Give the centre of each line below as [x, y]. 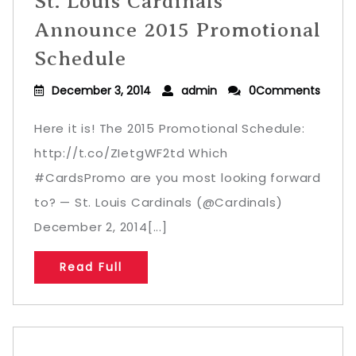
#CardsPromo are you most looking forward [178, 178]
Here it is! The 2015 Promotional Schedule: [170, 128]
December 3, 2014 [101, 91]
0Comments [284, 91]
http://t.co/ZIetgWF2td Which [131, 153]
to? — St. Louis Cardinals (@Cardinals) [159, 202]
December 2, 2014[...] [101, 227]
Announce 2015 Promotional [178, 30]
